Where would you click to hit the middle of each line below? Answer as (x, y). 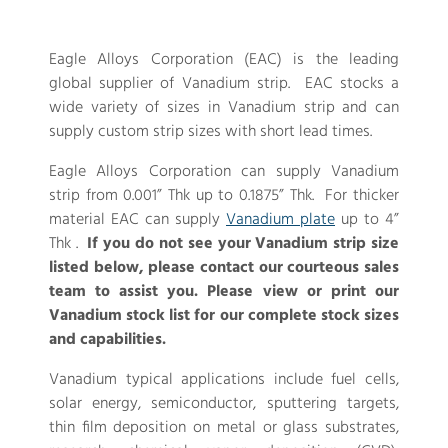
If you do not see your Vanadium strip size (241, 244)
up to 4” (367, 220)
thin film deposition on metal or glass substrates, (224, 428)
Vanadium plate (281, 220)
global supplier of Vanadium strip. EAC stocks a (224, 84)
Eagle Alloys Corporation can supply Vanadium (224, 172)
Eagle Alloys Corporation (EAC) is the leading (224, 60)
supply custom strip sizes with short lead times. (210, 132)
